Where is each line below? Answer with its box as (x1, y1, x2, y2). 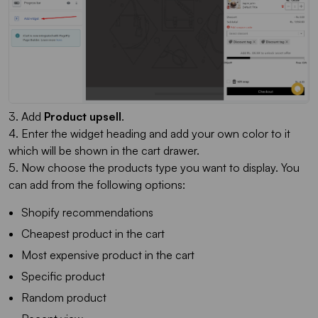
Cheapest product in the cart (21, 226, 165, 241)
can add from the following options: (9, 177, 185, 192)
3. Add (9, 109, 44, 124)
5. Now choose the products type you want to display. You (9, 160, 300, 175)
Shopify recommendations (21, 204, 153, 219)
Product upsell (44, 109, 121, 124)
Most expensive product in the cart (21, 247, 194, 262)
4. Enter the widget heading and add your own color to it (9, 126, 290, 141)
